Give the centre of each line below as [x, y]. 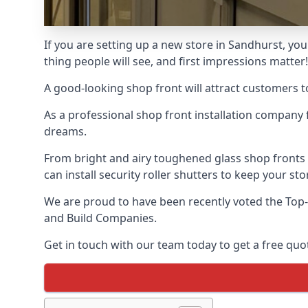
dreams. [65, 131]
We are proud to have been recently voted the [165, 201]
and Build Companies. [100, 218]
